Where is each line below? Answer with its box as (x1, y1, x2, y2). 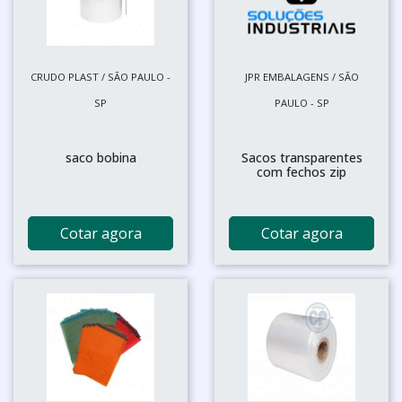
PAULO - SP (274, 95, 329, 109)
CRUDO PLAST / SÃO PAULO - (31, 69, 170, 83)
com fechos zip (257, 162, 346, 180)
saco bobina (65, 148, 136, 166)
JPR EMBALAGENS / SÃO (244, 69, 359, 83)
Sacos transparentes (240, 148, 363, 166)
